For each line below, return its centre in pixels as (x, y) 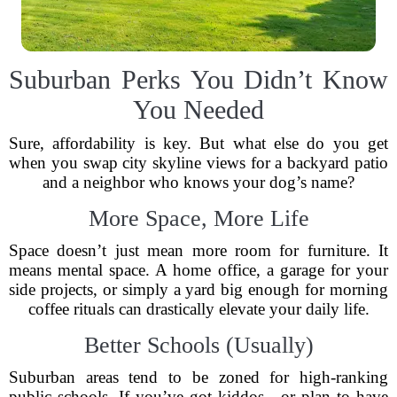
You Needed (198, 109)
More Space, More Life (198, 218)
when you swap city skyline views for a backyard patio (198, 163)
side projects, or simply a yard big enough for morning (198, 289)
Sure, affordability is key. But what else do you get (198, 143)
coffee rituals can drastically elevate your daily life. (198, 309)
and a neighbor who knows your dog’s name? (198, 182)
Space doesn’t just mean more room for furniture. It (198, 250)
